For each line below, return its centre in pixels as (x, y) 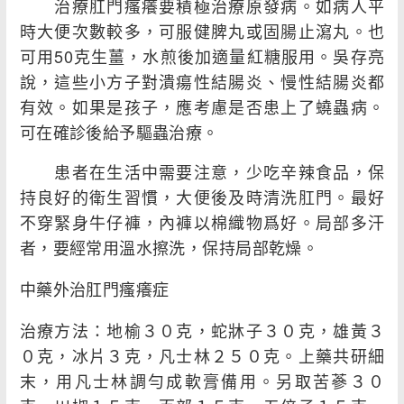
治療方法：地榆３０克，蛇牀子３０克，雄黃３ (202, 331)
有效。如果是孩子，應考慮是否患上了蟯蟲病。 (202, 107)
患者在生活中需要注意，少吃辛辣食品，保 (202, 172)
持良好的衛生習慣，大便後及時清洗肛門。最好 (202, 197)
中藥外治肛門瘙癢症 (94, 289)
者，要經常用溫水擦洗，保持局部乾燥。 (169, 248)
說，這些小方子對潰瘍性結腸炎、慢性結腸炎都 (202, 82)
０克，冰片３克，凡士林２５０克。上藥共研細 (202, 356)
